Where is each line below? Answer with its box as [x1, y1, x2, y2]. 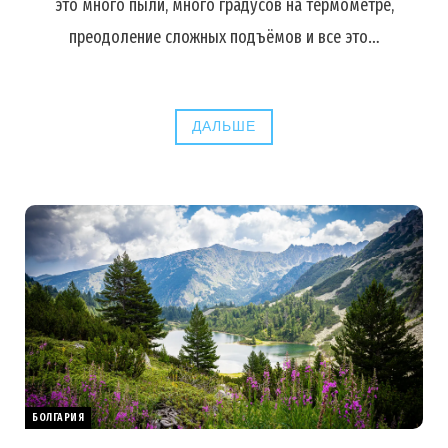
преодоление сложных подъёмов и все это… [68, 26, 380, 48]
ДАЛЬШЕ [192, 118, 256, 135]
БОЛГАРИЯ [32, 410, 85, 424]
